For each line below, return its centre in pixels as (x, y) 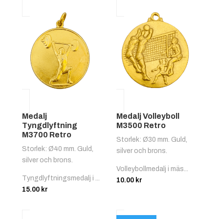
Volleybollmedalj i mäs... (153, 169)
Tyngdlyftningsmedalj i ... (61, 178)
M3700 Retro (46, 134)
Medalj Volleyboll (148, 116)
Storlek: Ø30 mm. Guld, (152, 139)
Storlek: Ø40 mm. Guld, (57, 149)
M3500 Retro (141, 125)
